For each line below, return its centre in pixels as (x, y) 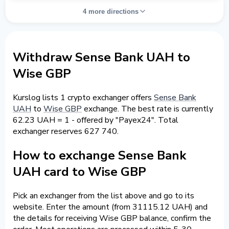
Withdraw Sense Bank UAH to (101, 57)
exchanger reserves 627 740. (66, 131)
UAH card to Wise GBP (79, 171)
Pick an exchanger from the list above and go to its (104, 196)
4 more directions (110, 11)
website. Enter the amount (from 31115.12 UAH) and (110, 207)
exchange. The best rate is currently (147, 109)
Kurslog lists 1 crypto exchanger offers (83, 97)
